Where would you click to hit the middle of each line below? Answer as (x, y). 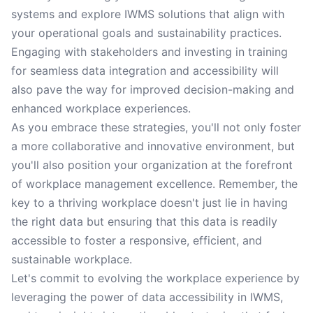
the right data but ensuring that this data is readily (144, 221)
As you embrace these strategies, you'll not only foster (156, 127)
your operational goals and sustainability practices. (146, 33)
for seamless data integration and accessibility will (145, 71)
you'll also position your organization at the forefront (152, 165)
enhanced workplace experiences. (101, 108)
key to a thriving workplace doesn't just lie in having (150, 203)
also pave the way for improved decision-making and (153, 89)
